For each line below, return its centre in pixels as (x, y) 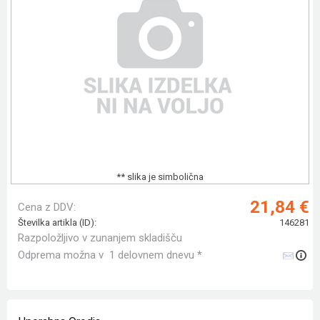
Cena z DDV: (47, 207)
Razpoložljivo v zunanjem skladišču (100, 238)
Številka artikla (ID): (57, 223)
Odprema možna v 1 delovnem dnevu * (110, 255)
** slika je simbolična (160, 177)
